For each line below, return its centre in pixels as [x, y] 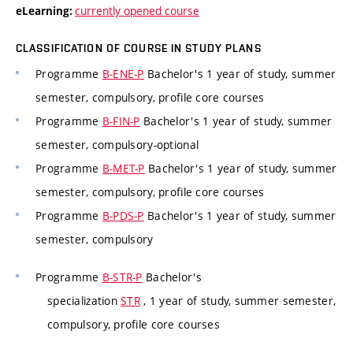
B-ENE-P [123, 74]
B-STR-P [122, 277]
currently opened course [137, 11]
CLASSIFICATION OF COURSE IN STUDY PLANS [139, 48]
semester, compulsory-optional [117, 145]
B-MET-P [123, 169]
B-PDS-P [123, 216]
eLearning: [45, 11]
